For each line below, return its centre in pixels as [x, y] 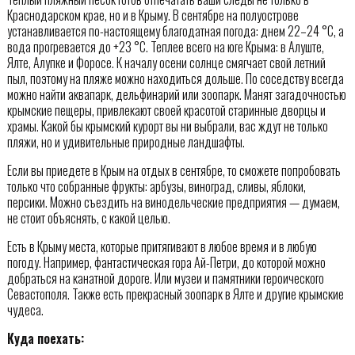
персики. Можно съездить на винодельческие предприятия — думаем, [173, 202]
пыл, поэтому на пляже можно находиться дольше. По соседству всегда [175, 78]
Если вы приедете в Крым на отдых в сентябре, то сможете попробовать [174, 170]
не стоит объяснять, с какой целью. [88, 218]
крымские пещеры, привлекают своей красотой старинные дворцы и [166, 110]
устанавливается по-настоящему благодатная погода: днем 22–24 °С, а [175, 31]
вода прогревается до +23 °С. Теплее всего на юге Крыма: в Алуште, [165, 46]
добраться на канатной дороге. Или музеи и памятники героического [165, 278]
